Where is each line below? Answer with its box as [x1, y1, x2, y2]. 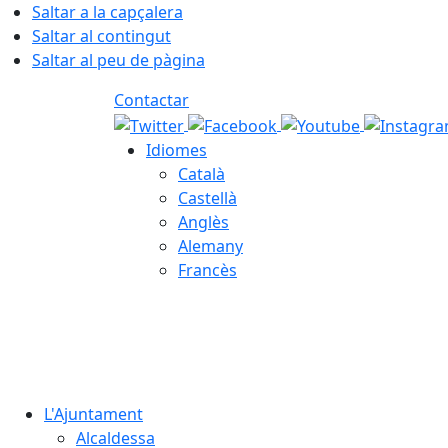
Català [178, 162, 225, 185]
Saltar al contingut [32, 25, 171, 47]
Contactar [114, 89, 189, 111]
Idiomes [146, 138, 207, 161]
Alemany [178, 234, 243, 257]
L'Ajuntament [44, 402, 143, 425]
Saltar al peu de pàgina [32, 49, 205, 71]
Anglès [178, 210, 229, 233]
